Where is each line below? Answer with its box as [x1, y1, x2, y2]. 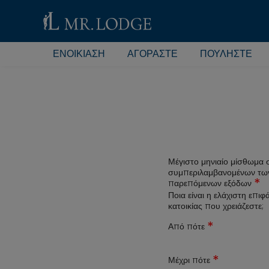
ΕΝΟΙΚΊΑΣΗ [53, 47, 105, 61]
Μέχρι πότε [168, 254, 213, 266]
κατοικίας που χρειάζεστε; [168, 200, 264, 212]
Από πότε [168, 220, 207, 232]
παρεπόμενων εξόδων [168, 177, 254, 189]
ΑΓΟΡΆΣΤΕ [127, 47, 178, 61]
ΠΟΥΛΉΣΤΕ [200, 47, 252, 61]
